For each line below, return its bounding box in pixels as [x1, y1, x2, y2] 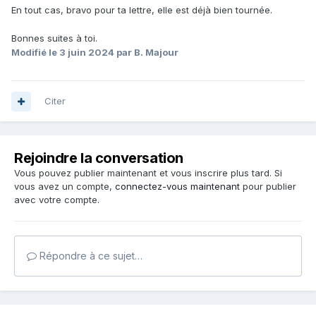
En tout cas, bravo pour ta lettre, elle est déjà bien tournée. [11, 4, 272, 16]
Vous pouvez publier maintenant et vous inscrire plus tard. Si [14, 167, 282, 179]
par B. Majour [114, 47, 178, 59]
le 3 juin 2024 [49, 47, 114, 59]
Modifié [11, 47, 49, 59]
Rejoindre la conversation [14, 150, 183, 167]
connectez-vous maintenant [115, 181, 240, 193]
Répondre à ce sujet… [37, 250, 142, 262]
